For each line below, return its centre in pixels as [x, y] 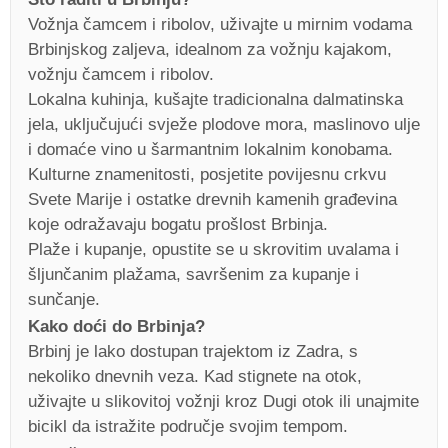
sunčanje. [64, 299]
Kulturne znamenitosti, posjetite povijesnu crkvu [207, 174]
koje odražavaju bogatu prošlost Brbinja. [178, 224]
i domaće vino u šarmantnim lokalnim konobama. [210, 149]
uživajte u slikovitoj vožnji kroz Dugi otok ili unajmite [223, 401]
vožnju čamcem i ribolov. [121, 74]
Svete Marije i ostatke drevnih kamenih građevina [212, 199]
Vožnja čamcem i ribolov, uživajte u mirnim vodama [220, 24]
